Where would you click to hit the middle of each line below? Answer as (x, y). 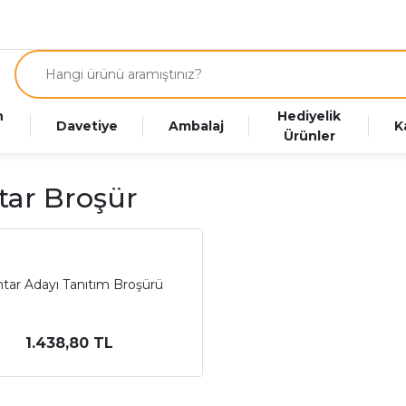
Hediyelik (309, 116)
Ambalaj (197, 126)
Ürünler (309, 136)
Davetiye (87, 126)
